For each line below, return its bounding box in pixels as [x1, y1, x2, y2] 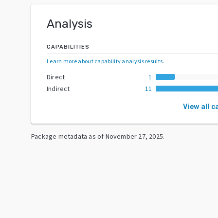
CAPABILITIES [47, 43, 90, 50]
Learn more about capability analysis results [47, 57, 163, 65]
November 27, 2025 [105, 131, 163, 141]
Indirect [47, 84, 70, 93]
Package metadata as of [31, 131, 104, 141]
